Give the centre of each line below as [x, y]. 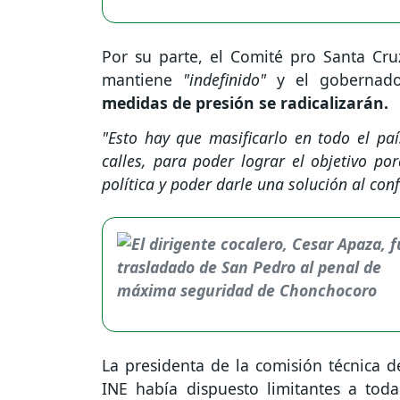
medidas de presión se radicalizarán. [247, 103]
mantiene [142, 80]
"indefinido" [230, 80]
